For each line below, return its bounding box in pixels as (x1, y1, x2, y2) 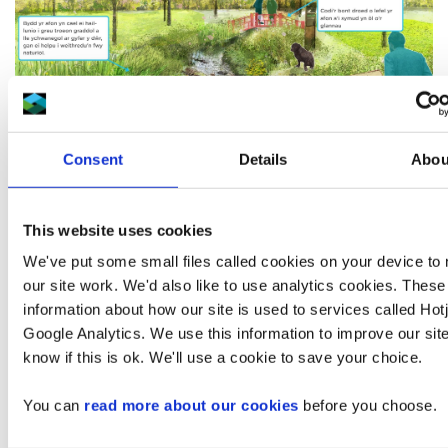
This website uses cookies (23, 221, 213, 239)
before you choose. (298, 396, 437, 414)
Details (238, 150, 288, 168)
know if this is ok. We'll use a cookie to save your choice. (23, 348, 423, 366)
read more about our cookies (84, 396, 299, 414)
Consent (63, 150, 123, 168)
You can (23, 396, 84, 414)
